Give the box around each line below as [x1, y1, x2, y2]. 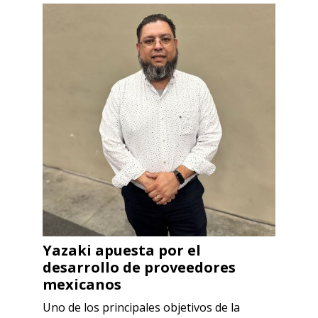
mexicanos [43, 274, 121, 294]
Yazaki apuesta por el [43, 240, 201, 260]
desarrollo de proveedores [43, 257, 236, 277]
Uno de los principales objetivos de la [43, 299, 240, 315]
